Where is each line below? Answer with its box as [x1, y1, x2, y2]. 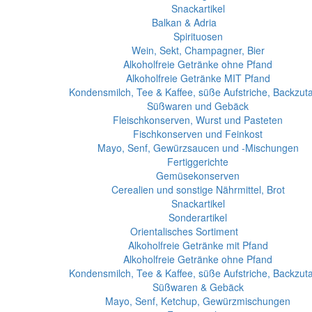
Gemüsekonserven [156, 169, 240, 182]
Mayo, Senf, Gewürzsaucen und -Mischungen [97, 141, 299, 155]
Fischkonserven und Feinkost [133, 127, 263, 141]
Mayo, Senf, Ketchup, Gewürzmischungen [105, 294, 290, 308]
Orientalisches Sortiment [130, 224, 238, 238]
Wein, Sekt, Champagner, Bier [131, 43, 265, 57]
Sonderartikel [169, 210, 227, 224]
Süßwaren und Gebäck [147, 99, 249, 113]
